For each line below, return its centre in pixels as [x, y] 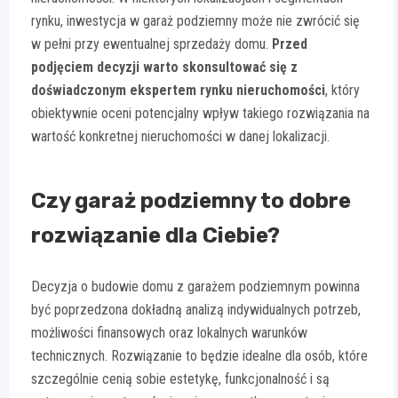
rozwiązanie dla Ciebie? [155, 236]
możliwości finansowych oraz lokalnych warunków [169, 333]
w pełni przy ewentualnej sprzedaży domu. [151, 44]
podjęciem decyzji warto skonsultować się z [164, 68]
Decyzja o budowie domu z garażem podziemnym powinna [195, 287]
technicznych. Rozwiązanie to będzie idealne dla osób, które [199, 356]
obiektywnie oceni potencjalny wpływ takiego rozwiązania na [200, 114]
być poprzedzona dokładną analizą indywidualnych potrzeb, [196, 310]
